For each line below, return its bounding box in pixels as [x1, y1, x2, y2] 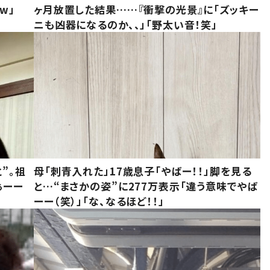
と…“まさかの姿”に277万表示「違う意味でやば [34, 178, 258, 194]
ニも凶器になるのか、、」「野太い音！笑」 [34, 16, 218, 32]
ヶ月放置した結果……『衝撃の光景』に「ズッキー [34, 1, 259, 17]
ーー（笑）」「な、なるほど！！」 [34, 193, 165, 209]
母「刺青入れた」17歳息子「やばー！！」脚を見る [34, 163, 252, 179]
